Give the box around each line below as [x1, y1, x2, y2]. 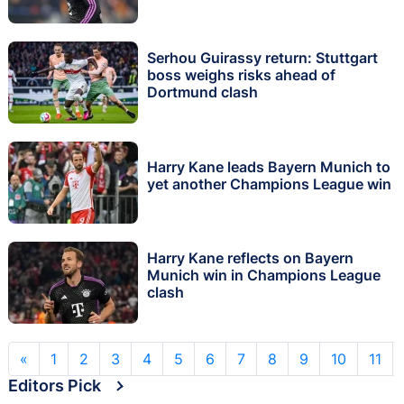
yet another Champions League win [147, 174, 391, 193]
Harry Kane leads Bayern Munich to [147, 157, 390, 176]
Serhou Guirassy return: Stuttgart [147, 49, 378, 68]
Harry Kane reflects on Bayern [147, 249, 353, 268]
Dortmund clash [147, 83, 258, 102]
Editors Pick [8, 375, 101, 395]
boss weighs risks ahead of [147, 66, 335, 85]
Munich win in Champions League [147, 266, 381, 285]
